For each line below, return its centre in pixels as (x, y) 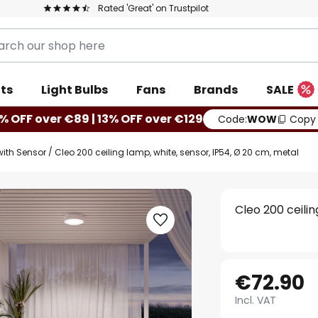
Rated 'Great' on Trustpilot (153, 8)
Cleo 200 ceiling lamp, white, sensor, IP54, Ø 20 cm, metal (177, 152)
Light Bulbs (75, 90)
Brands (216, 90)
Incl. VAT (256, 300)
